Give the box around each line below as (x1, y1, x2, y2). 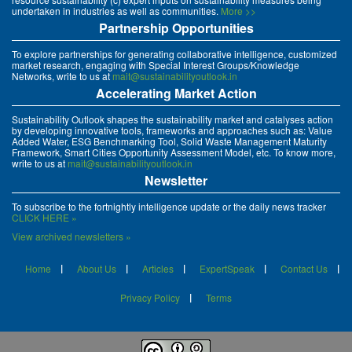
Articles (141, 262, 174, 276)
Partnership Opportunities (98, 19, 254, 38)
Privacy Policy (120, 291, 180, 305)
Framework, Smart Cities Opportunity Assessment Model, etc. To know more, (12, 145, 335, 159)
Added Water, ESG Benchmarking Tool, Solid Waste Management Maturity (12, 134, 327, 148)
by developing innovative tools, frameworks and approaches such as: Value (12, 123, 332, 137)
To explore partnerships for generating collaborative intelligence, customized (12, 47, 337, 61)
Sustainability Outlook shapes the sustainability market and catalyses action (12, 112, 333, 126)
